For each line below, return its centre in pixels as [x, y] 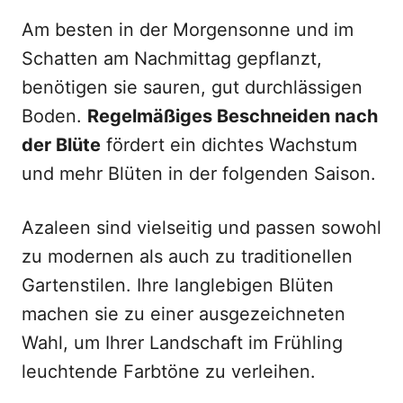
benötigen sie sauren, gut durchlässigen [192, 87]
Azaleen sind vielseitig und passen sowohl [201, 228]
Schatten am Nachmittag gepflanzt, [172, 58]
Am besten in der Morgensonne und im [188, 30]
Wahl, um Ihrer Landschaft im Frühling [182, 343]
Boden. [54, 116]
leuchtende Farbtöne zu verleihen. [169, 372]
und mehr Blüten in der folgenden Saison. [199, 174]
